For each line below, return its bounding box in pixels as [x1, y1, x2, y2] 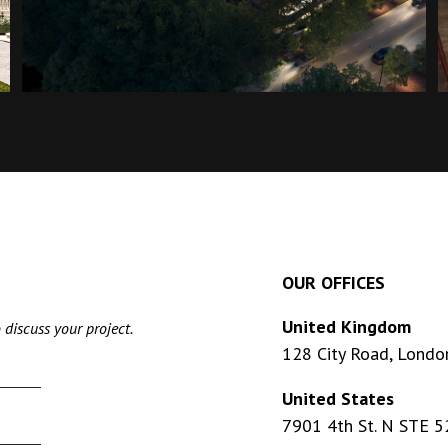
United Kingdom [282, 315, 411, 339]
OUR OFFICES [282, 271, 385, 295]
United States [282, 387, 394, 411]
